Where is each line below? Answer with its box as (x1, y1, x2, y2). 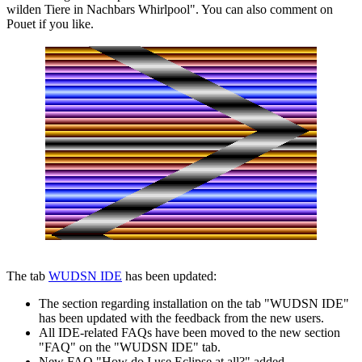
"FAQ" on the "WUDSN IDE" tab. (39, 339, 221, 354)
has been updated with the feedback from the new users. (39, 310, 324, 325)
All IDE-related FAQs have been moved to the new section (39, 325, 340, 339)
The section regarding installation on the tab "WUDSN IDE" (39, 296, 349, 310)
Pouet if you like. (6, 16, 94, 31)
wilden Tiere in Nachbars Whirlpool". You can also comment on (6, 2, 333, 16)
